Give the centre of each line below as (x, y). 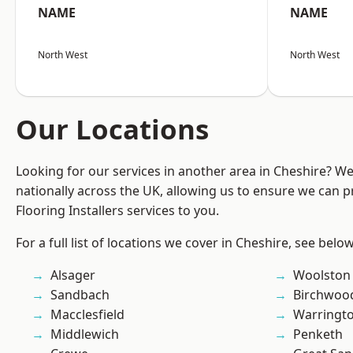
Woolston (322, 275)
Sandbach (80, 295)
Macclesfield (87, 315)
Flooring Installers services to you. (117, 211)
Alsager (73, 275)
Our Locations (112, 129)
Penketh (318, 334)
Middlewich (85, 334)
